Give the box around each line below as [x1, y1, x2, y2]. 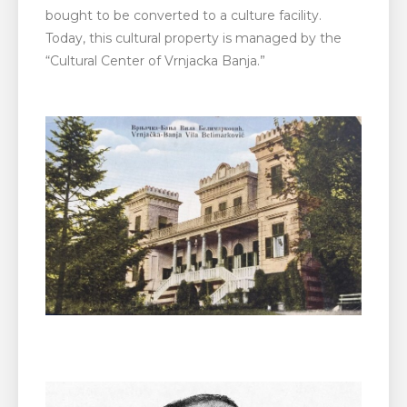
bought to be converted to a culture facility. [45, 6, 322, 24]
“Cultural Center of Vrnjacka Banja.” [45, 52, 265, 69]
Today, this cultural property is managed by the [45, 29, 342, 46]
